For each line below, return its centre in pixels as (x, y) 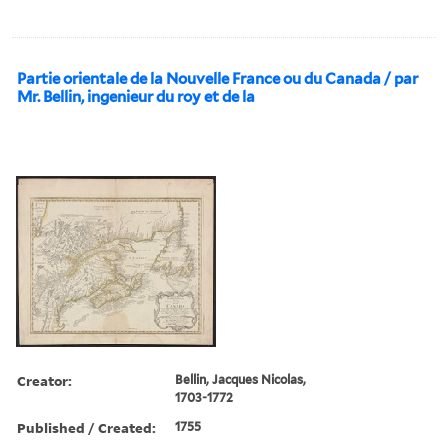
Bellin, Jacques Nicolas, (241, 379)
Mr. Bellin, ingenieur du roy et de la (136, 96)
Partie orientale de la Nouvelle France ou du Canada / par (217, 78)
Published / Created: (86, 427)
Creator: (44, 380)
